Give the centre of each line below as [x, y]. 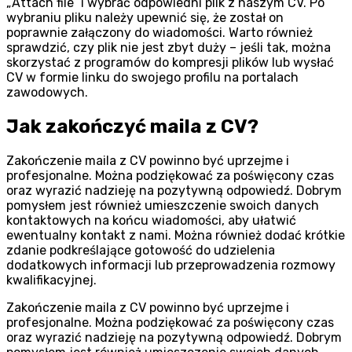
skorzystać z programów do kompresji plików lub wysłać [170, 63]
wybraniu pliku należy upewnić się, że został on [145, 18]
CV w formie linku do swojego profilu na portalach [152, 78]
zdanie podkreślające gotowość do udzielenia [141, 251]
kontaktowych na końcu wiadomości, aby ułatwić [151, 221]
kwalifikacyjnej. [51, 280]
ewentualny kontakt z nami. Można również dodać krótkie [176, 236]
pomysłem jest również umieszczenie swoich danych [163, 206]
